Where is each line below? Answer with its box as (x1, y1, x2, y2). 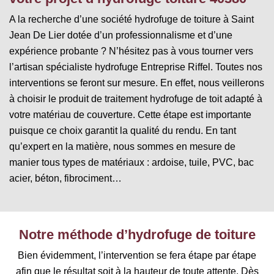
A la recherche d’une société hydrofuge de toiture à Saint (9, 13, 254, 24)
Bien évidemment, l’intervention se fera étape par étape (18, 250, 256, 261)
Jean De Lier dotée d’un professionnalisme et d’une (9, 29, 232, 40)
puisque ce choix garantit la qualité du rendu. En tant (9, 125, 236, 136)
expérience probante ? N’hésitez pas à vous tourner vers (9, 45, 253, 56)
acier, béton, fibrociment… (9, 172, 122, 183)
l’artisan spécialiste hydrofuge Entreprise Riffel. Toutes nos (9, 61, 262, 72)
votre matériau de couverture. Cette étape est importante (9, 109, 251, 120)
